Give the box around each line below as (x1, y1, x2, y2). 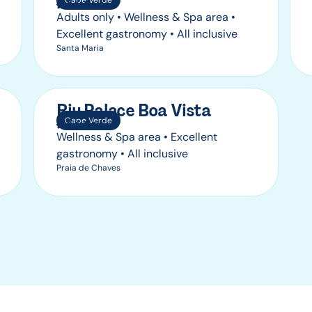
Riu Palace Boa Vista (56, 99, 211, 121)
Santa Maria (56, 42, 104, 54)
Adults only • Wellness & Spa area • (56, 9, 235, 24)
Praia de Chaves (56, 162, 120, 173)
